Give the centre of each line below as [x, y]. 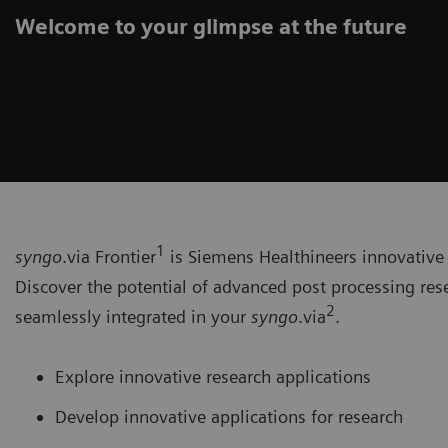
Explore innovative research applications [215, 376]
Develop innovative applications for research [231, 416]
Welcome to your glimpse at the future [211, 26]
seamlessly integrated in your [133, 316]
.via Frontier [109, 256]
